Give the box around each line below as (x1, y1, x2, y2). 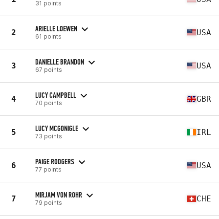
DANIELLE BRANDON (35, 57, 84, 66)
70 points (35, 99, 62, 107)
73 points (35, 132, 62, 140)
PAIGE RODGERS (35, 156, 74, 166)
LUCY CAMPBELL (35, 90, 76, 100)
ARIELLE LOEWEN (35, 23, 77, 33)
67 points (35, 66, 62, 73)
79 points (35, 198, 62, 206)
